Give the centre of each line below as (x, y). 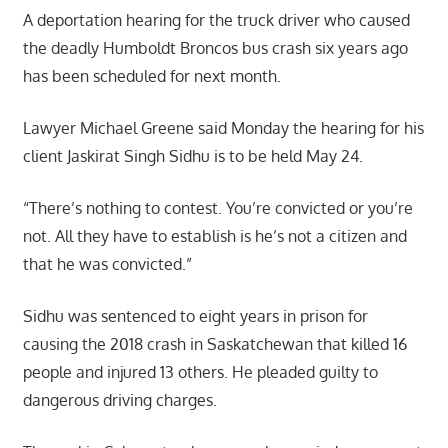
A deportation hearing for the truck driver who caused (216, 19)
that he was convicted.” (107, 263)
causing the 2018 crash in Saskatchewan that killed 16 (214, 343)
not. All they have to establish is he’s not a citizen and (214, 235)
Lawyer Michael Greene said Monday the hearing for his (223, 127)
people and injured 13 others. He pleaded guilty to (200, 371)
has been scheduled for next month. (153, 75)
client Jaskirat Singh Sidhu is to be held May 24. (192, 155)
